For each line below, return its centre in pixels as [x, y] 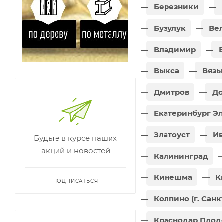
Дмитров [170, 92]
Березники [175, 6]
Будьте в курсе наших [75, 138]
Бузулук [169, 28]
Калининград [180, 156]
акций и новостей [75, 150]
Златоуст [171, 134]
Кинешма [172, 177]
